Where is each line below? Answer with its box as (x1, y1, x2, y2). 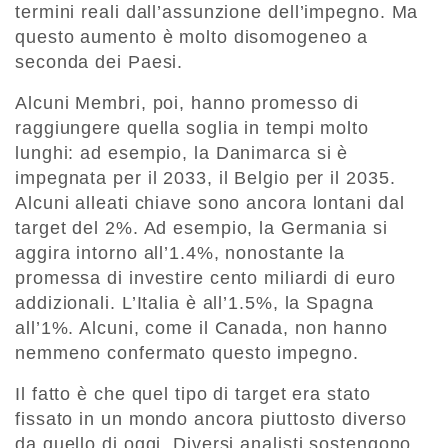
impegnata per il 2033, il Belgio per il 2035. (15, 167, 396, 188)
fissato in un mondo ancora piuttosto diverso (15, 408, 407, 429)
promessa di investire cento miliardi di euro (15, 267, 396, 288)
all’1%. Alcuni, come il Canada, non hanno (15, 317, 388, 338)
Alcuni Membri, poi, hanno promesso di (15, 92, 360, 113)
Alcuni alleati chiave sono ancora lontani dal (15, 192, 405, 213)
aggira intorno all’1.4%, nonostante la (15, 242, 346, 263)
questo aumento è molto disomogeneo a (15, 26, 369, 47)
